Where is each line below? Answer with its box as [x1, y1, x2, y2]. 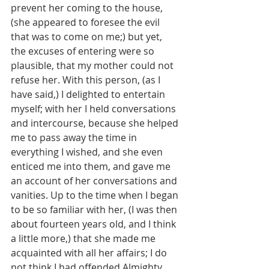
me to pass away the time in [11, 131, 139, 145]
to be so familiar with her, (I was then [11, 203, 180, 217]
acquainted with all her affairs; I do [11, 246, 169, 260]
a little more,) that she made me [11, 232, 158, 246]
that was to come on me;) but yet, [11, 30, 165, 44]
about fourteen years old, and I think [11, 217, 178, 231]
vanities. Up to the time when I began [11, 189, 181, 202]
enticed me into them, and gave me [11, 160, 173, 174]
